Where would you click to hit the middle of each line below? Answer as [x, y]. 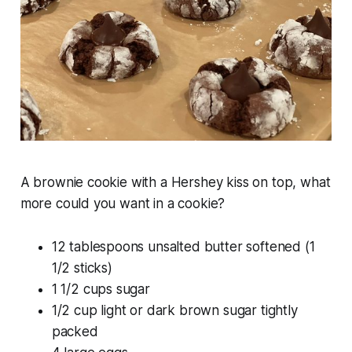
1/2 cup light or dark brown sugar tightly [174, 311]
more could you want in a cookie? [123, 204]
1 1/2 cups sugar [101, 290]
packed [75, 332]
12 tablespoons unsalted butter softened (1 [183, 247]
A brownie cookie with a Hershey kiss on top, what [175, 183]
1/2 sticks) [82, 268]
